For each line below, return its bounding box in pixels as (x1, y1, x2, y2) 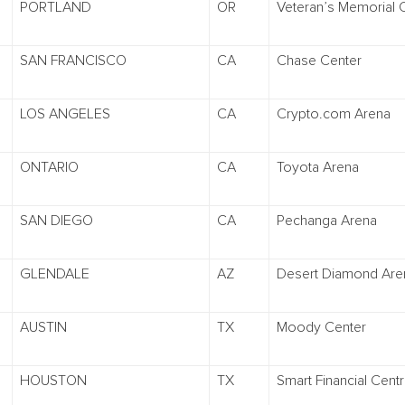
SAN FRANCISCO (20, 53, 127, 68)
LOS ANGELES (20, 107, 110, 121)
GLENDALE (20, 267, 89, 281)
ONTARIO (20, 160, 79, 174)
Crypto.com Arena (277, 107, 391, 121)
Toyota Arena (277, 160, 359, 174)
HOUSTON (20, 373, 87, 388)
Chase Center (277, 53, 362, 68)
